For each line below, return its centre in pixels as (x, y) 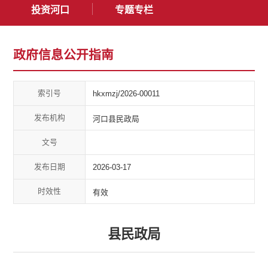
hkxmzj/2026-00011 (127, 93)
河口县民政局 (116, 118)
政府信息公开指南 (64, 55)
